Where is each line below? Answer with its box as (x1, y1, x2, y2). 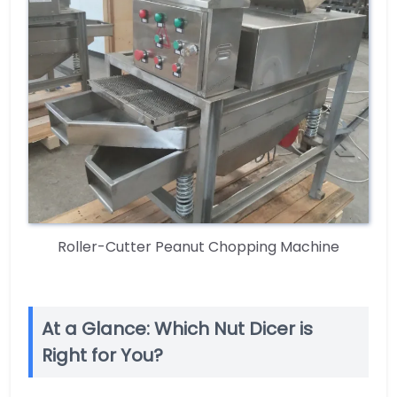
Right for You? (42, 342, 163, 368)
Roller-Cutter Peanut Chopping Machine (58, 236, 339, 257)
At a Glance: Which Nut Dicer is (42, 315, 313, 341)
